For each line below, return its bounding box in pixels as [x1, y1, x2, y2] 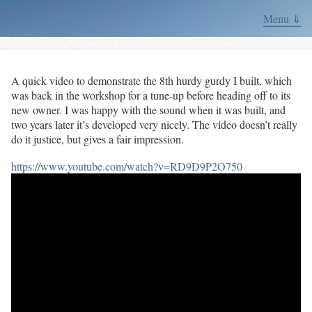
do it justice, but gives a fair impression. [11, 131, 184, 146]
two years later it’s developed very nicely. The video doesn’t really [11, 116, 297, 132]
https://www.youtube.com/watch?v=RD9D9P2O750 [11, 158, 242, 173]
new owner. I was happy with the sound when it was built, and [11, 102, 286, 117]
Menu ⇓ [263, 11, 301, 26]
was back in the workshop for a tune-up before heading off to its [11, 87, 290, 102]
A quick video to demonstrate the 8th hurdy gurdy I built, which [11, 72, 292, 88]
